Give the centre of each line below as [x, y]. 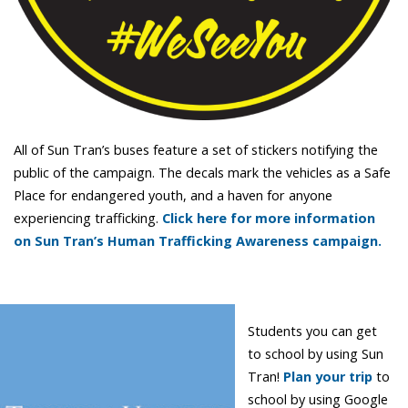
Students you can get [313, 331]
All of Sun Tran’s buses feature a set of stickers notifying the [196, 150]
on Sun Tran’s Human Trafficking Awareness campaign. [198, 241]
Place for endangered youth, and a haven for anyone [173, 196]
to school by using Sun [316, 354]
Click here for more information [269, 219]
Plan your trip [328, 377]
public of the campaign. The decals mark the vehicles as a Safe [202, 173]
